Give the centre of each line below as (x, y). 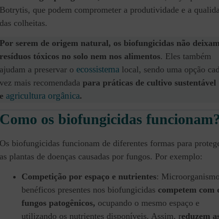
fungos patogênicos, (58, 203)
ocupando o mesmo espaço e (147, 203)
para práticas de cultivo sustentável (149, 83)
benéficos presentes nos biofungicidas (90, 190)
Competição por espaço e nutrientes (89, 177)
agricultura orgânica (43, 96)
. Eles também (186, 56)
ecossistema (98, 69)
